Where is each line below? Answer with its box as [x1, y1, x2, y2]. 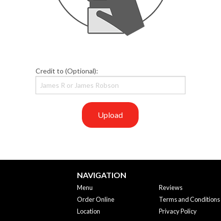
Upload [98, 110, 123, 120]
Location [76, 207, 100, 216]
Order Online [76, 195, 114, 204]
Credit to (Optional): [36, 67, 99, 75]
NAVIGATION [76, 170, 126, 180]
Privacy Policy [159, 207, 197, 216]
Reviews [159, 184, 183, 192]
